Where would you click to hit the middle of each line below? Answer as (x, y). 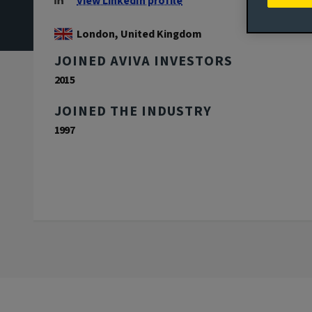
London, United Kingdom (139, 34)
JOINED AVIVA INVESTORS (143, 62)
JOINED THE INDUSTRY (133, 112)
